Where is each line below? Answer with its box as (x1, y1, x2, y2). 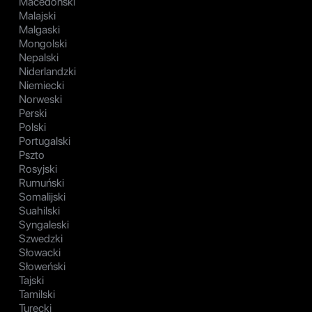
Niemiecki (19, 79, 64, 93)
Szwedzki (19, 232, 63, 246)
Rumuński (19, 176, 64, 190)
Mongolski (19, 37, 67, 51)
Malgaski (19, 23, 60, 37)
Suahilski (19, 204, 60, 218)
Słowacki (19, 246, 61, 260)
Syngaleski (19, 218, 69, 232)
